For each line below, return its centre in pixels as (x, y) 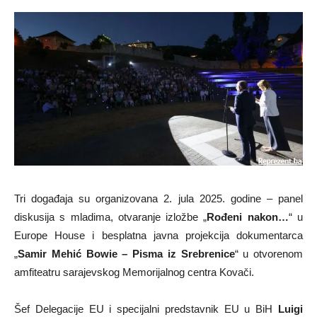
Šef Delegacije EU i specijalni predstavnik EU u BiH (146, 309)
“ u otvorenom (269, 253)
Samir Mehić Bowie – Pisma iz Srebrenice (126, 253)
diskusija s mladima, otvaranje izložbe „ (111, 217)
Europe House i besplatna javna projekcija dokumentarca (158, 235)
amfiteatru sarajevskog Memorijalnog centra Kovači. (134, 272)
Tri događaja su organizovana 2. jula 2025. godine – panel (158, 198)
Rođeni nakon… (248, 217)
